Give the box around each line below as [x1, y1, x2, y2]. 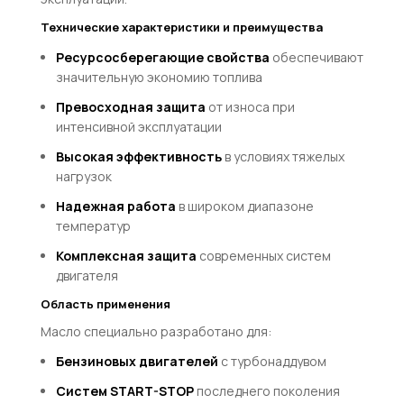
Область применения [41, 295, 170, 312]
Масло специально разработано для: [41, 322, 271, 340]
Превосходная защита [55, 97, 206, 115]
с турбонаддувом [217, 352, 326, 370]
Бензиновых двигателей [55, 352, 218, 370]
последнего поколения [193, 381, 340, 399]
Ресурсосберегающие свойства [55, 48, 270, 66]
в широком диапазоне [175, 197, 314, 215]
